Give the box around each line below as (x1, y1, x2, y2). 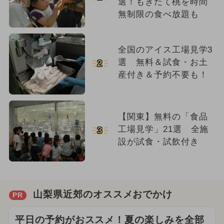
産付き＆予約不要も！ (117, 69, 208, 79)
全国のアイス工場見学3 (117, 44, 213, 54)
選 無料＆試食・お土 (117, 57, 208, 67)
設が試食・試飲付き (117, 136, 199, 146)
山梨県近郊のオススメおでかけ (32, 189, 173, 200)
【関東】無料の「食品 (117, 111, 208, 121)
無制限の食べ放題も (117, 9, 199, 19)
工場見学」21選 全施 (117, 124, 209, 134)
